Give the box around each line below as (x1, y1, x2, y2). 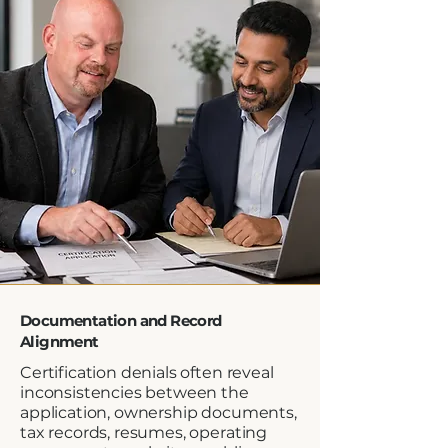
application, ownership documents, (20, 403, 297, 422)
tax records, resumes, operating (20, 423, 268, 442)
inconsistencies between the (20, 383, 249, 402)
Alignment (20, 332, 99, 351)
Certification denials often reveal (20, 363, 274, 382)
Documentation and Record (20, 311, 222, 330)
